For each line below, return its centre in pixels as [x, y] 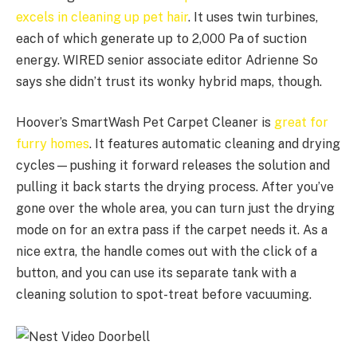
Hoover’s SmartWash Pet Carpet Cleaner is [145, 123]
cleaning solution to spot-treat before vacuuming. [165, 295]
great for [301, 123]
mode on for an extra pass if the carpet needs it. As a [172, 230]
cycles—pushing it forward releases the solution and [173, 166]
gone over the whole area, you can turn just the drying [175, 209]
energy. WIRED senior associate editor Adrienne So [167, 60]
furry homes [53, 144]
